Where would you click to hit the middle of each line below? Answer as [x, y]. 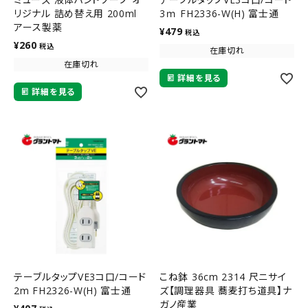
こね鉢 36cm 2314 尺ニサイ [223, 277]
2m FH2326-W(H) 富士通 [73, 291]
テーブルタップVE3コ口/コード [80, 277]
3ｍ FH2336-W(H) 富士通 [219, 14]
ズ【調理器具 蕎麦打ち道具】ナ [226, 291]
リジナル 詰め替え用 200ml [76, 14]
